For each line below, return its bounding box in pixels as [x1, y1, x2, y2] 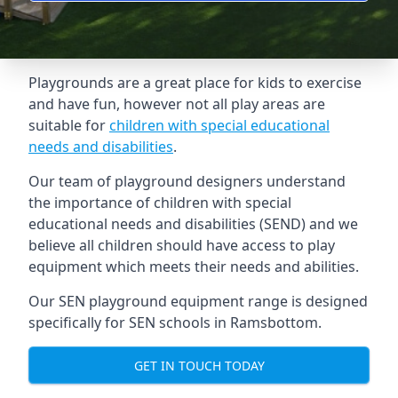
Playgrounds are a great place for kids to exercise [28, 73, 362, 92]
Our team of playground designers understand [28, 171, 346, 191]
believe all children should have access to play [28, 235, 335, 255]
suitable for [28, 115, 109, 135]
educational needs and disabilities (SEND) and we [28, 214, 358, 234]
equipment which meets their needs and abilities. [28, 257, 359, 276]
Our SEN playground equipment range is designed [28, 291, 368, 311]
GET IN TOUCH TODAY [133, 356, 265, 374]
